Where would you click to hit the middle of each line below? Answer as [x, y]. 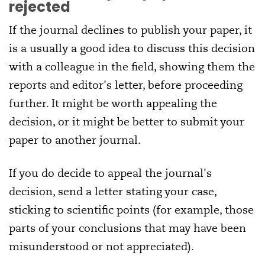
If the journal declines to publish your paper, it [130, 30]
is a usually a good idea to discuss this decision [132, 49]
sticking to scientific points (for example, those [131, 210]
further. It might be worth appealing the [113, 104]
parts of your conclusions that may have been [127, 228]
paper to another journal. [75, 140]
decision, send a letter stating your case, [113, 192]
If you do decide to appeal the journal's [110, 173]
